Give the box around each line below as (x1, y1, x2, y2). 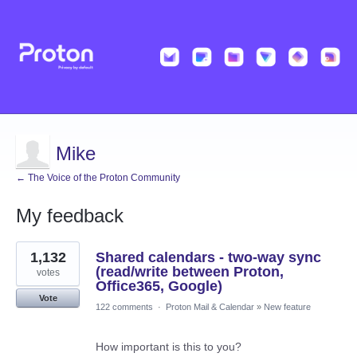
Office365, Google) (96, 278, 222, 295)
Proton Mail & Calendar (166, 302, 254, 312)
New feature (264, 302, 311, 312)
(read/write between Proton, (96, 264, 284, 280)
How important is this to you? (96, 340, 241, 354)
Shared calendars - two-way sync (96, 249, 321, 266)
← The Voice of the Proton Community (16, 172, 180, 184)
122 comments (96, 302, 153, 312)
